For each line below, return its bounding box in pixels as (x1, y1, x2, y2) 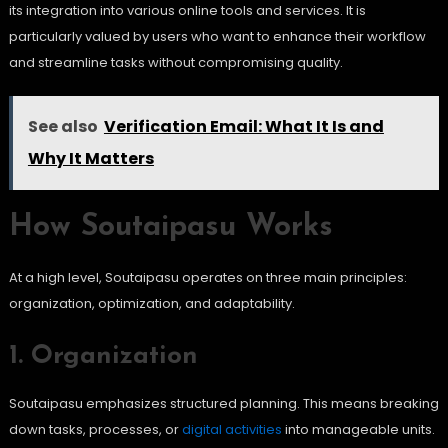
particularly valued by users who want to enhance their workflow (8, 27, 426, 47)
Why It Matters (27, 147, 154, 171)
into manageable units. (281, 420, 435, 440)
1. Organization (8, 343, 198, 371)
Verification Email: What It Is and (103, 115, 384, 139)
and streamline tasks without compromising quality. (8, 53, 343, 73)
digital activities (181, 420, 282, 440)
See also (27, 115, 98, 139)
